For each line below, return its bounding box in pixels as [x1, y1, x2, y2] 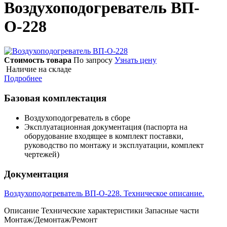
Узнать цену [115, 56, 157, 65]
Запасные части [145, 206, 199, 215]
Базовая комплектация [4, 93, 106, 104]
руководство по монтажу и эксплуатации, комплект [24, 140, 204, 149]
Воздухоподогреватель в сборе [24, 113, 130, 122]
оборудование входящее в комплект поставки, [24, 131, 183, 140]
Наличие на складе [4, 65, 71, 74]
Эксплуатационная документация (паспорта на [24, 122, 187, 131]
